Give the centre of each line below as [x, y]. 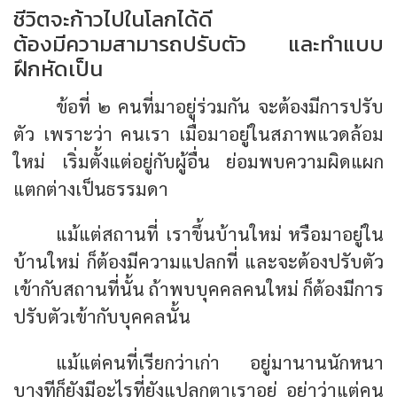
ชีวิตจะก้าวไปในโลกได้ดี [113, 19]
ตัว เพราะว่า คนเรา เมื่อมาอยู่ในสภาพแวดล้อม [198, 133]
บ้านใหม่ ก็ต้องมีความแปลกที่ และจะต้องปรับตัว [198, 261]
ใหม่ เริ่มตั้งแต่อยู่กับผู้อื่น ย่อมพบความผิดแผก [198, 160]
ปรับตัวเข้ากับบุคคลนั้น [102, 316]
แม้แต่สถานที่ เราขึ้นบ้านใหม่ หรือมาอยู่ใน [220, 234]
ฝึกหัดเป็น [58, 68]
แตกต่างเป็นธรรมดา [91, 188]
